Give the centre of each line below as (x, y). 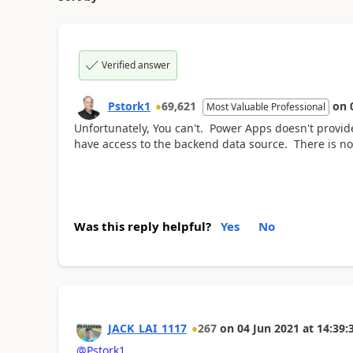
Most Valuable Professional (266, 107)
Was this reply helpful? (142, 226)
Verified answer (136, 65)
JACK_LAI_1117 (147, 328)
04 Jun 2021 (268, 328)
